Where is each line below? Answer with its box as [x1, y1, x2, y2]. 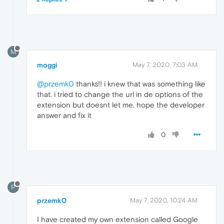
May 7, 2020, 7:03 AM [132, 61, 197, 69]
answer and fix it [37, 111, 91, 120]
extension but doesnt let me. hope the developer [37, 100, 204, 109]
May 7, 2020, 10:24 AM [130, 196, 197, 204]
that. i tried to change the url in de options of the [37, 90, 203, 99]
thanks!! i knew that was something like [74, 79, 205, 88]
